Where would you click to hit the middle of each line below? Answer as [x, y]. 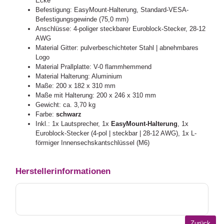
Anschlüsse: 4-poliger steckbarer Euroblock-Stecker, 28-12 [121, 29]
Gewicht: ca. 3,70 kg [66, 105]
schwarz [69, 114]
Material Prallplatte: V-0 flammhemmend [94, 67]
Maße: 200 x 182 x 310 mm [76, 86]
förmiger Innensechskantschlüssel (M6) [93, 143]
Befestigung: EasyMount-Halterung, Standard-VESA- [112, 10]
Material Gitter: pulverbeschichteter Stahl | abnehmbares [117, 48]
